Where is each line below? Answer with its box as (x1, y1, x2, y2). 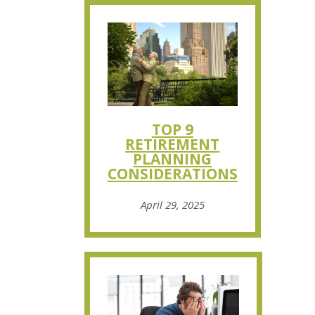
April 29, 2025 (140, 197, 205, 212)
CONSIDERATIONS (107, 163, 238, 184)
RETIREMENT (125, 134, 220, 154)
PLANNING (133, 148, 212, 169)
